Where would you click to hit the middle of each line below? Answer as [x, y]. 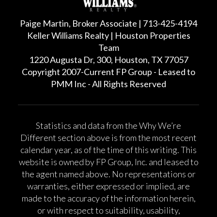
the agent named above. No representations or [108, 174]
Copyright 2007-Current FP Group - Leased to [108, 72]
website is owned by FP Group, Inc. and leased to [108, 162]
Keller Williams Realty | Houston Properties [108, 36]
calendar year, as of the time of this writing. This [108, 150]
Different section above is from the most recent [108, 138]
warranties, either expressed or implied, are [108, 186]
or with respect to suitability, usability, [108, 210]
